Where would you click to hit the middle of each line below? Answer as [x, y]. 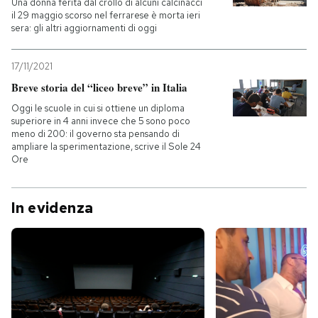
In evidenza [53, 208]
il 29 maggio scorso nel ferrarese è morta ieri [106, 15]
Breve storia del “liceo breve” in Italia [99, 87]
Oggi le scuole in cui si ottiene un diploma [98, 108]
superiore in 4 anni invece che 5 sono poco [101, 121]
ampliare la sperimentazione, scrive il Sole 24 [106, 147]
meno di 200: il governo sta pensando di [95, 134]
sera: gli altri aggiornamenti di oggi [84, 28]
